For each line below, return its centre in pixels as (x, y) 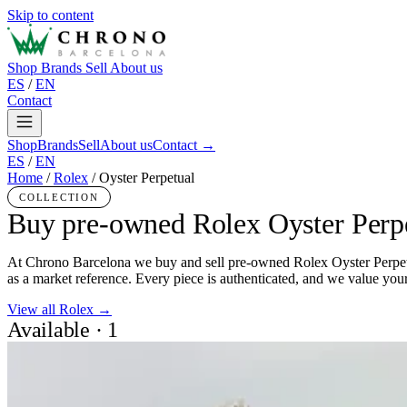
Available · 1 (63, 330)
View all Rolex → (60, 309)
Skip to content (50, 15)
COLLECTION (59, 197)
